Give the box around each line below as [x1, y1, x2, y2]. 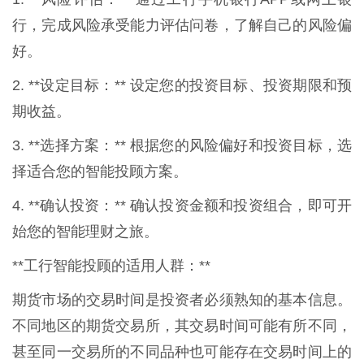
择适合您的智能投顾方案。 [12, 162, 188, 180]
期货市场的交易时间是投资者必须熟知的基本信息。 [12, 291, 352, 308]
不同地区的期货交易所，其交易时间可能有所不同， [12, 317, 352, 334]
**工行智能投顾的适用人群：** [12, 257, 210, 274]
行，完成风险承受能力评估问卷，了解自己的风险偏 [12, 16, 352, 33]
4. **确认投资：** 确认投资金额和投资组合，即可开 [12, 197, 352, 214]
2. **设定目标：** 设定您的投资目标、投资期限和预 [12, 76, 352, 93]
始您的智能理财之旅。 [12, 223, 158, 240]
